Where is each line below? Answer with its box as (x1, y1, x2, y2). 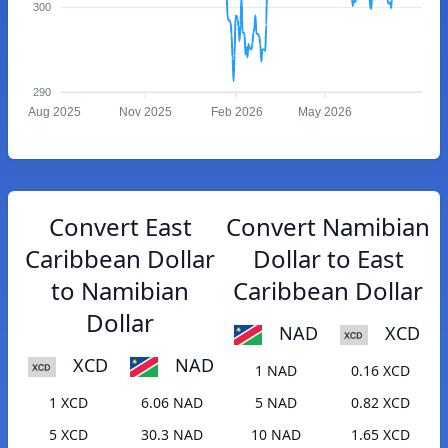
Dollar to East (252, 242, 404, 275)
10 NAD (251, 425, 301, 445)
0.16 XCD (350, 361, 410, 381)
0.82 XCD (350, 393, 410, 413)
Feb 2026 (210, 105, 263, 120)
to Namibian (51, 274, 189, 307)
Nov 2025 (118, 105, 172, 120)
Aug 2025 (27, 105, 81, 120)
